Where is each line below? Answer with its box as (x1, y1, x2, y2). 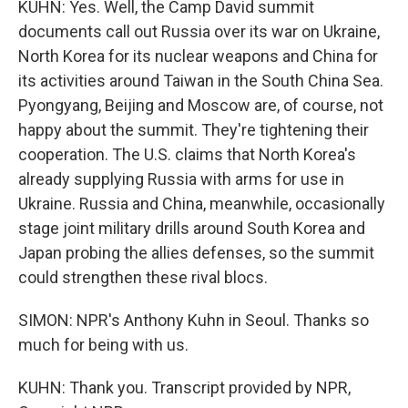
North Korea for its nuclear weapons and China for (18, 46, 378, 66)
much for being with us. (18, 335, 189, 354)
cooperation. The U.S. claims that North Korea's (18, 145, 356, 164)
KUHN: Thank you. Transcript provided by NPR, (18, 378, 351, 397)
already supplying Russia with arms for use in (18, 169, 344, 189)
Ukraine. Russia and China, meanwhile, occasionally (18, 194, 385, 213)
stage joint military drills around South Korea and (18, 219, 365, 238)
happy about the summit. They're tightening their (18, 120, 369, 139)
